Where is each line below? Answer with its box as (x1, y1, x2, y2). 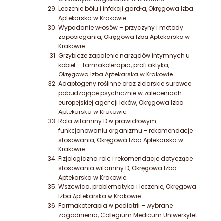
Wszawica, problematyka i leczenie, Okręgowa (58, 183, 196, 191)
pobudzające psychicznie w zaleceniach (58, 89, 182, 98)
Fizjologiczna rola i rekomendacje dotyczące (58, 154, 193, 163)
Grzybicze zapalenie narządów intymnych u (58, 51, 190, 60)
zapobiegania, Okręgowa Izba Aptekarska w (58, 33, 190, 41)
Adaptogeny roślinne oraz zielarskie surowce (58, 79, 191, 88)
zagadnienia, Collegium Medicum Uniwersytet (58, 211, 197, 220)
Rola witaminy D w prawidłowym (58, 117, 156, 126)
